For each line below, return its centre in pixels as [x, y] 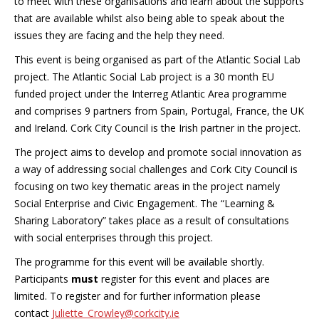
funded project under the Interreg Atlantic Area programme [151, 93]
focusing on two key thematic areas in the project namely [147, 186]
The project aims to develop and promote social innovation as [158, 152]
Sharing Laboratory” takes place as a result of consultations [152, 220]
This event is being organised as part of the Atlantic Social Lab [157, 59]
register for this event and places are [184, 278]
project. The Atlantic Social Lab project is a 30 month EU [144, 76]
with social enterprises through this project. [114, 237]
